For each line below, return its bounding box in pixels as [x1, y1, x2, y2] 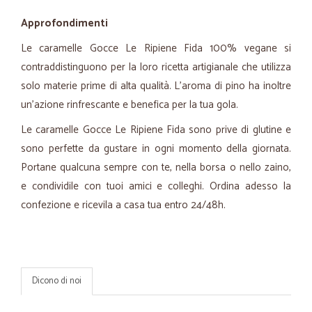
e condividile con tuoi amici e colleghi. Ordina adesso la [21, 178, 291, 195]
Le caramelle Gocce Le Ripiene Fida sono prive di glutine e [21, 121, 291, 139]
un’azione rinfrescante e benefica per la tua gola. [21, 96, 238, 114]
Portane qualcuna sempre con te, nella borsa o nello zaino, [21, 159, 291, 176]
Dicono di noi [32, 274, 81, 288]
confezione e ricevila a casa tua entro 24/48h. [21, 196, 226, 214]
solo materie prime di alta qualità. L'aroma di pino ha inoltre [21, 77, 291, 95]
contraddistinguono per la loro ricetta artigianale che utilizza [21, 58, 291, 76]
